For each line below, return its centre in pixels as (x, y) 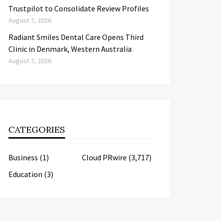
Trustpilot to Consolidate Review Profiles (79, 8)
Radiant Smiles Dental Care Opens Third (76, 37)
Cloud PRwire (104, 157)
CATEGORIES (37, 129)
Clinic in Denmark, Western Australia (70, 49)
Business (23, 157)
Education (25, 174)
